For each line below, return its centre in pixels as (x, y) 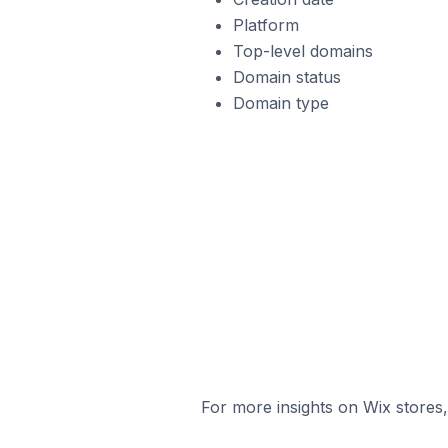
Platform (265, 25)
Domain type (280, 103)
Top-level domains (302, 51)
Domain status (286, 77)
